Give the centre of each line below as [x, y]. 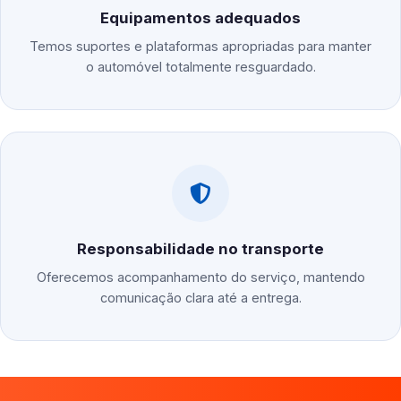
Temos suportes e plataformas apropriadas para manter [200, 47]
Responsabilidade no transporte [200, 249]
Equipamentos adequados [200, 18]
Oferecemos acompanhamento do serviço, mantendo [200, 277]
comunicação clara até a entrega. [200, 298]
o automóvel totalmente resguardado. [200, 67]
